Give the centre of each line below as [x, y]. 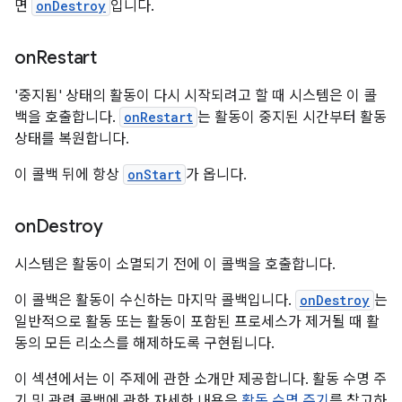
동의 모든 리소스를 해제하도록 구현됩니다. [144, 344]
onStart [154, 175]
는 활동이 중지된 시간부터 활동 [292, 118]
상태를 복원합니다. [72, 139]
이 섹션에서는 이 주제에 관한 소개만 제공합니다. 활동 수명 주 [201, 380]
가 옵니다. [216, 175]
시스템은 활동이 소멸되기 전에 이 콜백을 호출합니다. [175, 265]
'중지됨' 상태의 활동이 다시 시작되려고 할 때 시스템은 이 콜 [196, 96]
